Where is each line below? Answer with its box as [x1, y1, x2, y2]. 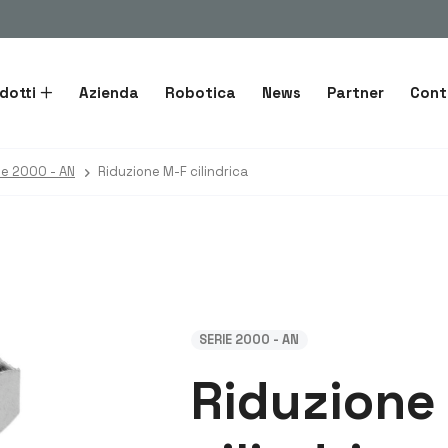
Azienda [78, 83, 139, 102]
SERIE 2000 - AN [199, 331, 300, 348]
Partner [326, 83, 384, 102]
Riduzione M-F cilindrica [98, 163, 248, 180]
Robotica [164, 83, 236, 102]
